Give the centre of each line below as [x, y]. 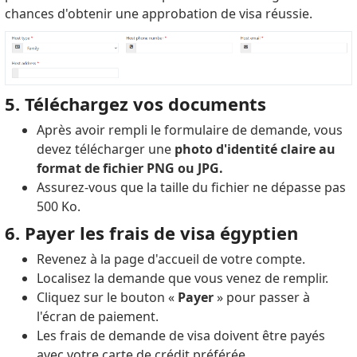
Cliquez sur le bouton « [105, 297]
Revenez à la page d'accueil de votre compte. [171, 259]
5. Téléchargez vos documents [135, 103]
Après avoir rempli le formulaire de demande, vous [189, 129]
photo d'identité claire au [255, 149]
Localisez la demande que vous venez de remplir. [182, 278]
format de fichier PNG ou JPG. [129, 168]
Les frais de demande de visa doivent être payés [180, 335]
